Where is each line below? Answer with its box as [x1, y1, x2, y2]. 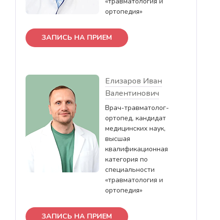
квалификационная [105, 144, 168, 154]
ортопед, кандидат [105, 113, 166, 123]
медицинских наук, [105, 123, 165, 133]
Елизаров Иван [105, 75, 162, 86]
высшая [105, 134, 130, 143]
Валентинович [105, 87, 159, 99]
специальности [105, 165, 155, 174]
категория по [105, 154, 148, 164]
